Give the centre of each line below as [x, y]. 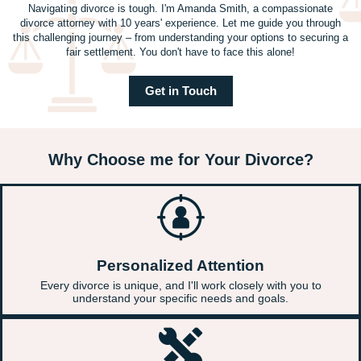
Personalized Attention [180, 266]
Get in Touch [180, 91]
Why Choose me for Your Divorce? [180, 160]
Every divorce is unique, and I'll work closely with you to [180, 285]
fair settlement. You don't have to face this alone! [180, 52]
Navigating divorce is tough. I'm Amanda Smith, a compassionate [180, 8]
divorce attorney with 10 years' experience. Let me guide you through [180, 23]
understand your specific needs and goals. [180, 298]
